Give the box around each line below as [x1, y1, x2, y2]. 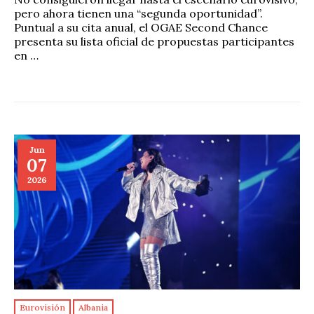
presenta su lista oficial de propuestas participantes [14, 34, 294, 48]
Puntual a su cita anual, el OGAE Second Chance [14, 20, 268, 34]
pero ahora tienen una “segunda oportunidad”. [14, 6, 263, 20]
